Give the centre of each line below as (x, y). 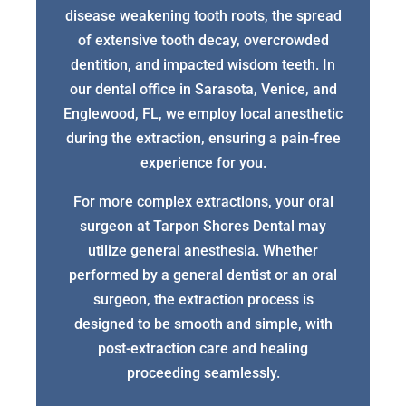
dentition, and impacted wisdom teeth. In (203, 65)
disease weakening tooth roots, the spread (203, 16)
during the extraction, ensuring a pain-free (203, 139)
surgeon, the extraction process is (203, 300)
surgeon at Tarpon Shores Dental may (203, 227)
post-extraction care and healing (203, 349)
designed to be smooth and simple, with (203, 324)
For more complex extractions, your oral (203, 202)
